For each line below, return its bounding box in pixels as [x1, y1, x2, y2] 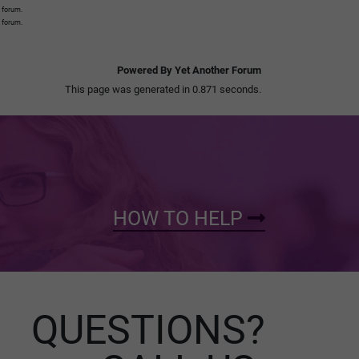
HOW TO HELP [113, 206, 248, 230]
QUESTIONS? [31, 306, 265, 353]
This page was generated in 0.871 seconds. [65, 83, 261, 95]
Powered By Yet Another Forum [117, 63, 261, 76]
